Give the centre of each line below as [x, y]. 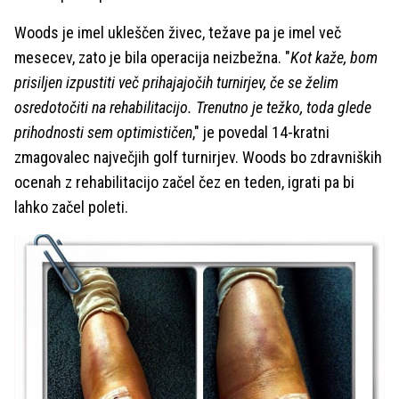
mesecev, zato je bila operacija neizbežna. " [152, 57]
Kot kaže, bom [334, 57]
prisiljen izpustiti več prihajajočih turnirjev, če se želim [176, 82]
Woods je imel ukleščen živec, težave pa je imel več [178, 32]
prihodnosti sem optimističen [103, 132]
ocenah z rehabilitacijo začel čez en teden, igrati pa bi [184, 182]
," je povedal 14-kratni [261, 132]
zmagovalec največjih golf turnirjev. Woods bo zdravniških [198, 157]
